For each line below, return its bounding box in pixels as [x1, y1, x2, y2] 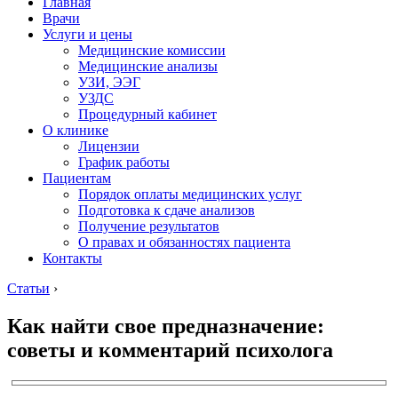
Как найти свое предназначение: [7, 314, 324, 338]
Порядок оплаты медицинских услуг [78, 187, 302, 202]
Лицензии [78, 139, 139, 154]
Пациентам [43, 171, 111, 186]
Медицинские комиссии [78, 43, 226, 58]
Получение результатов [78, 219, 219, 234]
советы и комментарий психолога [7, 338, 333, 362]
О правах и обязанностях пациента [78, 235, 291, 250]
